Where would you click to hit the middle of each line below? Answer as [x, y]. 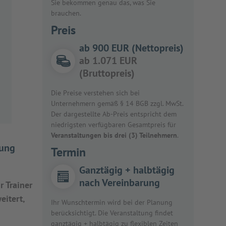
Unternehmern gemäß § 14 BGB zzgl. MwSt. [117, 103]
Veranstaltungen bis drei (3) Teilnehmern [114, 135]
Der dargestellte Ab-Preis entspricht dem [114, 114]
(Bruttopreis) [107, 73]
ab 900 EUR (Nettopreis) [131, 48]
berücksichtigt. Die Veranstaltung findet [112, 213]
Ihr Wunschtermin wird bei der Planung [112, 202]
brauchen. [66, 13]
